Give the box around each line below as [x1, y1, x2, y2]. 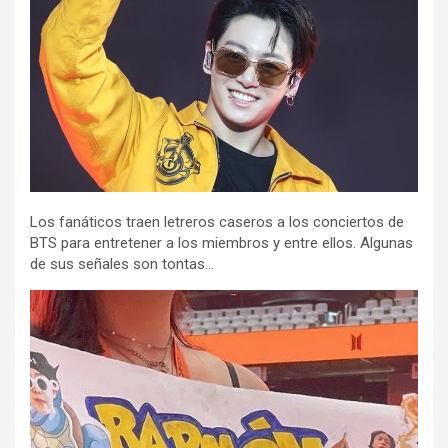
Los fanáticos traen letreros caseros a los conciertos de [30, 213, 404, 232]
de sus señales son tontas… [30, 255, 214, 274]
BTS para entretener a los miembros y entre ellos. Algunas [30, 234, 413, 253]
